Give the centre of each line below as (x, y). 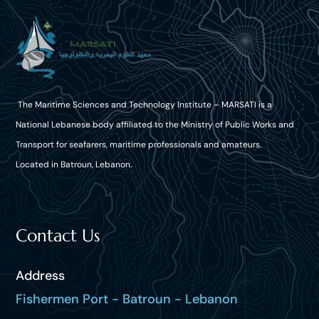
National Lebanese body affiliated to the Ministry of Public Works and (155, 124)
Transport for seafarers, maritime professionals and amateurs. (139, 144)
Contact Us (58, 235)
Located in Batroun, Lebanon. (74, 164)
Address (41, 275)
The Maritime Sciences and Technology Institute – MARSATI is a (144, 104)
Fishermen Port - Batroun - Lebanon (127, 299)
